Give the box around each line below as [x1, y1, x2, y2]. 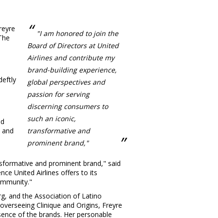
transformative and [27, 126, 90, 135]
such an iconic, [27, 114, 76, 123]
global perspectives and [27, 77, 105, 87]
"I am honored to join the [36, 29, 118, 38]
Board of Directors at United [27, 41, 119, 50]
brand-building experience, [27, 65, 117, 74]
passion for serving [27, 90, 90, 99]
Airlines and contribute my [27, 53, 114, 62]
